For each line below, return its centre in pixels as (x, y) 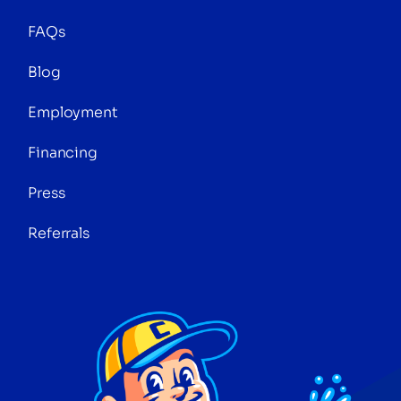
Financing (63, 153)
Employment (73, 113)
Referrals (59, 234)
